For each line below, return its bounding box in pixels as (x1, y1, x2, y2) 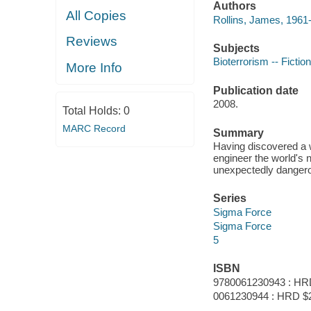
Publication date (212, 84, 299, 96)
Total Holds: (62, 105, 124, 117)
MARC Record (62, 123, 126, 134)
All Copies (66, 8, 127, 23)
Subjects (212, 42, 260, 54)
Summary (212, 126, 264, 139)
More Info (66, 60, 123, 75)
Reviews (66, 34, 118, 49)
